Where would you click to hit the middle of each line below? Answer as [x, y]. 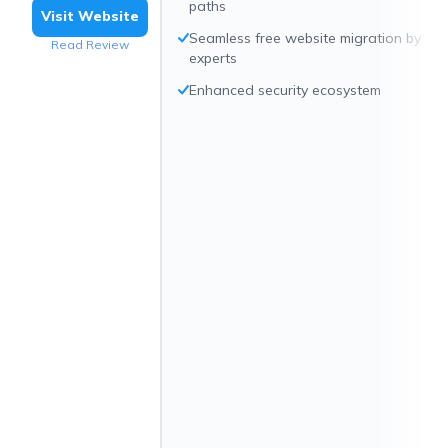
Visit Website [90, 16]
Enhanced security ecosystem [285, 90]
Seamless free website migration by [305, 38]
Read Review [90, 44]
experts [213, 58]
